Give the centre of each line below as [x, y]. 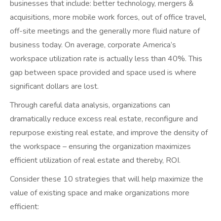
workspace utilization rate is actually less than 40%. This [106, 59]
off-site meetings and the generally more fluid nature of [105, 31]
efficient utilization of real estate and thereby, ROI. [95, 161]
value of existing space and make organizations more [100, 193]
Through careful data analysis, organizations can [90, 105]
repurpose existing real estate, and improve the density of [109, 133]
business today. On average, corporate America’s [93, 45]
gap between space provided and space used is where [103, 73]
